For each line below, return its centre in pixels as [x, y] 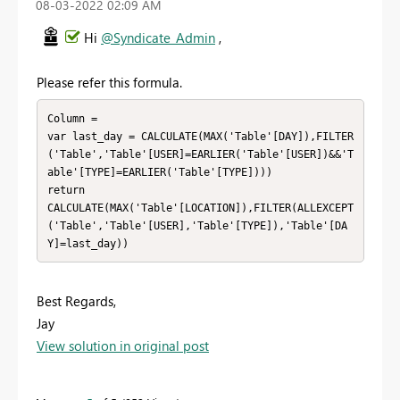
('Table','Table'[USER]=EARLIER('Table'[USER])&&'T [200, 154]
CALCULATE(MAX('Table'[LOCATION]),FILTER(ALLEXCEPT [200, 208]
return [66, 190]
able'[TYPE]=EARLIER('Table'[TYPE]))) [159, 172]
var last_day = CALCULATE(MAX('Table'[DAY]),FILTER [200, 136]
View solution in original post [123, 346]
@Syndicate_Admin [158, 38]
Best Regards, [76, 301]
